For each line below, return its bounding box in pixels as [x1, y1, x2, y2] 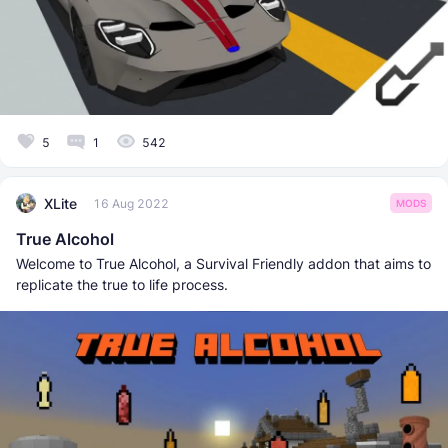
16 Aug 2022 [93, 195, 169, 211]
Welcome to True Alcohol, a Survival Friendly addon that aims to [16, 255, 431, 273]
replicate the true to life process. [16, 276, 228, 294]
